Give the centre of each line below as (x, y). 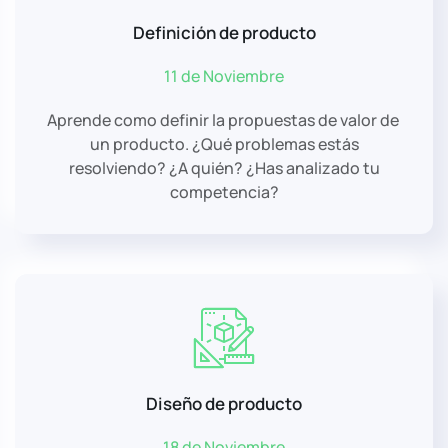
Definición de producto (224, 32)
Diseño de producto (224, 403)
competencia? (224, 191)
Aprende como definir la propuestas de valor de (224, 119)
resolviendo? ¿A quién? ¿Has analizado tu (224, 167)
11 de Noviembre (224, 75)
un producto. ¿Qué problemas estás (224, 143)
